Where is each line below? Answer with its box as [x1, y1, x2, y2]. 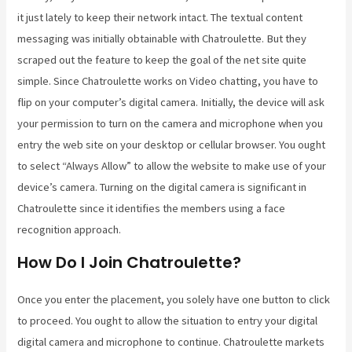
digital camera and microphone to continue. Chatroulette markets [17, 335, 325, 350]
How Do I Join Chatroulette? [17, 251, 242, 274]
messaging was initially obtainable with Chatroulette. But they [17, 31, 307, 46]
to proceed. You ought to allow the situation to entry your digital [17, 313, 318, 328]
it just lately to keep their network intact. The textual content [17, 9, 303, 24]
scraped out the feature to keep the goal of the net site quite [17, 52, 307, 67]
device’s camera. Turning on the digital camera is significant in [17, 179, 307, 194]
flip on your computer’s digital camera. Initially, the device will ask [17, 94, 325, 109]
